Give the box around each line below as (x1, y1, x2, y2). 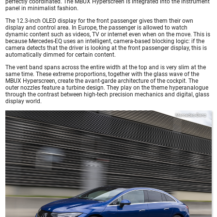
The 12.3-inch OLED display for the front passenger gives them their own (5, 17, 194, 24)
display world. (5, 97, 42, 105)
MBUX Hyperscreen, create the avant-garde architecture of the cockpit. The (5, 77, 199, 84)
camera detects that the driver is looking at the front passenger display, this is (5, 44, 207, 51)
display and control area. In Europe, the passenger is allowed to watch (5, 24, 188, 31)
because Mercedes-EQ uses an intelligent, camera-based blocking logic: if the (5, 37, 205, 45)
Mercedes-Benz (175, 112, 206, 118)
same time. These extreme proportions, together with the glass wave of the (5, 70, 200, 77)
